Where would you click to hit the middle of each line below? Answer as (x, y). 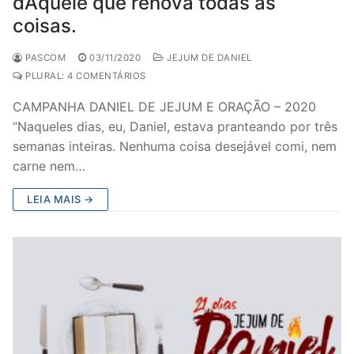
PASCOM (44, 58)
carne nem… (49, 166)
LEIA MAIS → (60, 199)
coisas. (45, 26)
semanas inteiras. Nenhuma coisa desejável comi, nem (175, 146)
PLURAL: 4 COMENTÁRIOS (84, 76)
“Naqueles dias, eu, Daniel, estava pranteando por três (175, 126)
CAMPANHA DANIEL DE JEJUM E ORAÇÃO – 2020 (164, 107)
